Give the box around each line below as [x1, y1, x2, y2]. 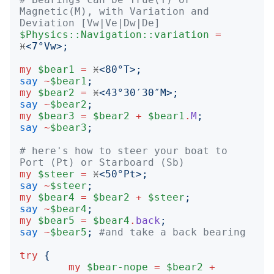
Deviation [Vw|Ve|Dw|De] [20, 17, 160, 29]
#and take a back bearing [99, 226, 246, 238]
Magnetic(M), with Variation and [20, 6, 209, 17]
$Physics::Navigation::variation [20, 29, 209, 40]
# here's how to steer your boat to [20, 145, 228, 157]
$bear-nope [87, 261, 148, 273]
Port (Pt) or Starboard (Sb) [20, 157, 185, 168]
